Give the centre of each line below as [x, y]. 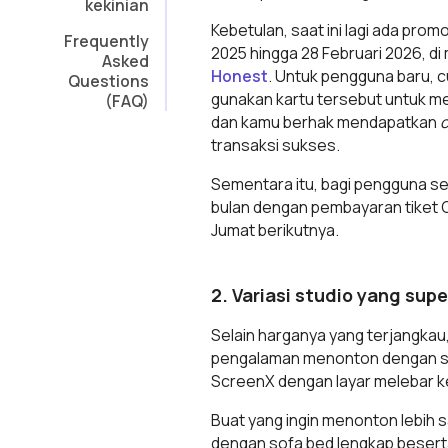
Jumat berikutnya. [277, 230]
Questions [109, 81]
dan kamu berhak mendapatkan [326, 122]
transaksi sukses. [277, 145]
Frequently [107, 41]
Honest [240, 76]
